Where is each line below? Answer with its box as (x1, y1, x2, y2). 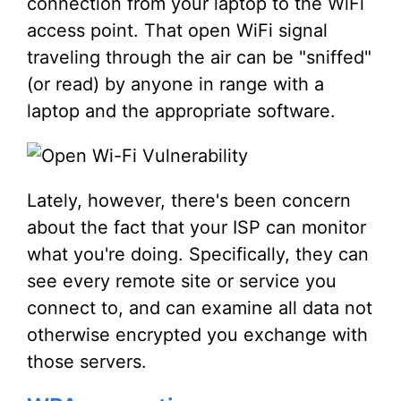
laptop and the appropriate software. (27, 100, 336, 122)
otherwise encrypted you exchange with (27, 324, 368, 346)
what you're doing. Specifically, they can (27, 243, 369, 265)
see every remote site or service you (27, 270, 337, 292)
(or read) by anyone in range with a (27, 73, 324, 95)
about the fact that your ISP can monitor (27, 217, 366, 238)
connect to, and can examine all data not (27, 297, 372, 319)
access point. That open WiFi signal (27, 20, 328, 41)
